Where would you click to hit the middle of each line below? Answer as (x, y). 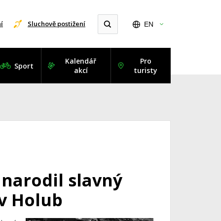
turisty (146, 70)
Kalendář (81, 61)
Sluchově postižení (56, 24)
